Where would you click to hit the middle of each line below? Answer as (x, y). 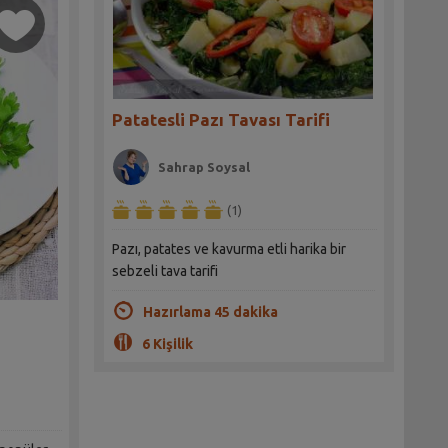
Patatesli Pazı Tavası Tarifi (221, 120)
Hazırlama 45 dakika (210, 312)
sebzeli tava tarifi (165, 271)
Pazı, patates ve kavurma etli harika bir (229, 249)
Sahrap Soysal (204, 167)
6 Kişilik (167, 344)
